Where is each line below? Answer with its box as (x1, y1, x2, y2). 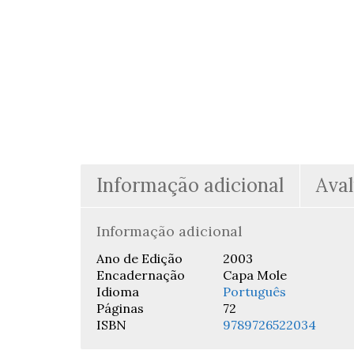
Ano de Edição (96, 250, 183, 266)
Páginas (96, 300, 144, 316)
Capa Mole (223, 267, 287, 283)
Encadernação (96, 267, 185, 283)
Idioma (96, 284, 139, 299)
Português (223, 284, 286, 299)
